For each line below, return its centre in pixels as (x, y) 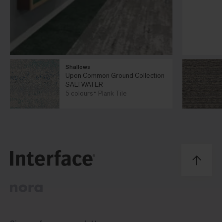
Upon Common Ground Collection (115, 76)
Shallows (78, 67)
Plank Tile (112, 93)
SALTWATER (84, 84)
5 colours (79, 93)
